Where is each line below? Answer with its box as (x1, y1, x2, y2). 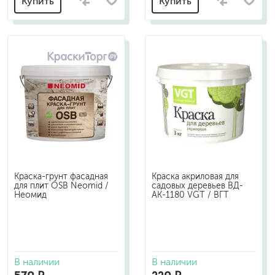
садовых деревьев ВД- (152, 180, 243, 190)
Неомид (14, 190, 47, 199)
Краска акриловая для (152, 171, 239, 181)
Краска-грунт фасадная (14, 171, 108, 181)
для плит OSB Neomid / (14, 180, 109, 190)
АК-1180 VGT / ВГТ (152, 190, 229, 199)
